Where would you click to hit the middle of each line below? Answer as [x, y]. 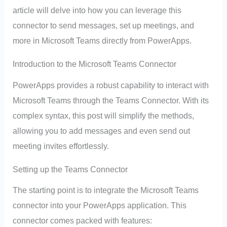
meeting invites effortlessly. [61, 146]
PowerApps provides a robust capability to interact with [111, 85]
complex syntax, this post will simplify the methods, [104, 115]
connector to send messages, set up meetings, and [104, 25]
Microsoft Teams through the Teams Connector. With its [111, 100]
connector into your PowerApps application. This [100, 205]
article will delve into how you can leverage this [97, 10]
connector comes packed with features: [83, 221]
